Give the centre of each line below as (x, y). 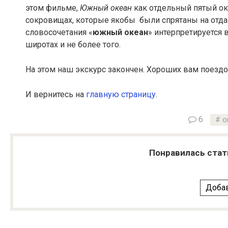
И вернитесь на (56, 94)
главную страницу (121, 94)
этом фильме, (53, 8)
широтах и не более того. (73, 44)
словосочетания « (59, 32)
